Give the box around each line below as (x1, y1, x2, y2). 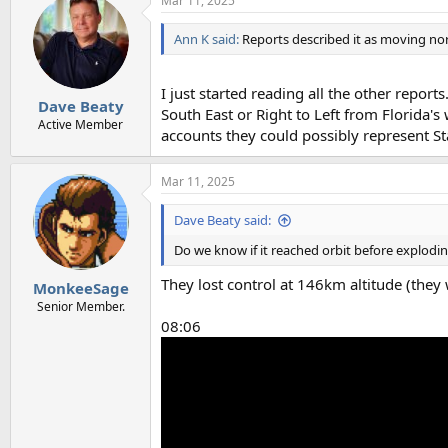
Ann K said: (174, 29, 239, 48)
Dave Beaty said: (174, 211, 271, 229)
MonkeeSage (32, 277, 129, 298)
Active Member (38, 116, 123, 133)
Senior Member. (36, 297, 125, 315)
